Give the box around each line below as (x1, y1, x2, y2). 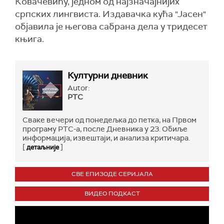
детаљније (26, 143, 59, 151)
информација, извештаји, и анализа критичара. (22, 133, 190, 143)
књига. (15, 33, 44, 45)
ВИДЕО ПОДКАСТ (84, 189, 140, 197)
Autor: (67, 83, 89, 93)
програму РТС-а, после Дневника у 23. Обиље (22, 124, 187, 134)
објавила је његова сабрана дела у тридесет (15, 20, 207, 32)
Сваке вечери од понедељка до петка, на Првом (22, 115, 196, 125)
